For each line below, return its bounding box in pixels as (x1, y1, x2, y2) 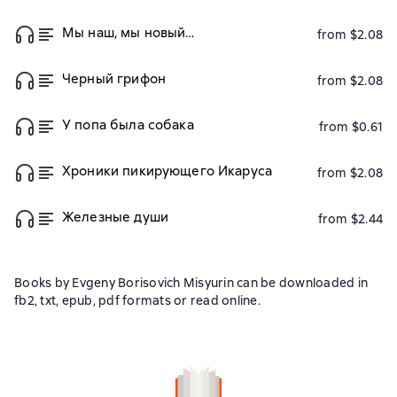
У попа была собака (62, 116, 194, 134)
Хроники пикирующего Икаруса (62, 162, 273, 180)
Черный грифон (62, 70, 166, 88)
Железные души (62, 208, 168, 226)
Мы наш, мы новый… (62, 24, 195, 42)
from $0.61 (318, 119, 383, 135)
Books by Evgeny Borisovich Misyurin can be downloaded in (14, 275, 368, 291)
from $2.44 (317, 211, 383, 227)
